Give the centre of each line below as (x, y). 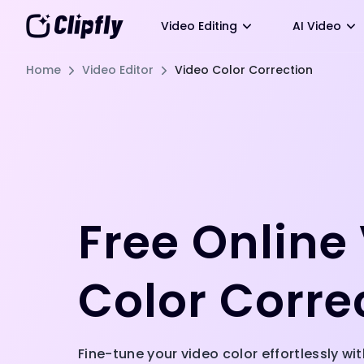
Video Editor (118, 70)
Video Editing (199, 26)
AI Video (317, 26)
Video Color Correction (244, 70)
